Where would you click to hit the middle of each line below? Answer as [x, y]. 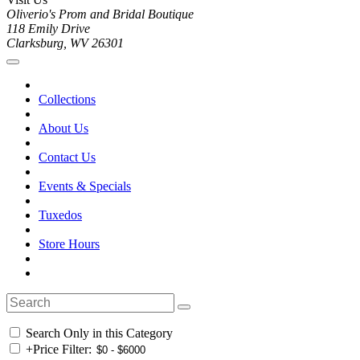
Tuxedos [60, 215]
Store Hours [69, 244]
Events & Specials [85, 186]
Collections [67, 100]
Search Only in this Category [98, 333]
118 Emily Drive [48, 29]
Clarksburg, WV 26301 [65, 43]
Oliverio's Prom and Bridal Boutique [100, 14]
